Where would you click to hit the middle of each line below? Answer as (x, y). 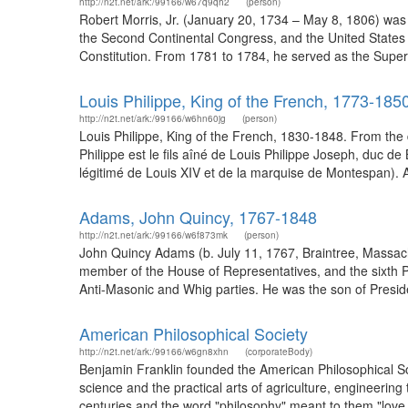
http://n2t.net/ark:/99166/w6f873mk (153, 235)
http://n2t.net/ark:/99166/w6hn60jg (153, 118)
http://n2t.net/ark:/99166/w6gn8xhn (154, 352)
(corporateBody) (279, 352)
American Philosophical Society (194, 333)
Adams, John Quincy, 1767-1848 (198, 217)
